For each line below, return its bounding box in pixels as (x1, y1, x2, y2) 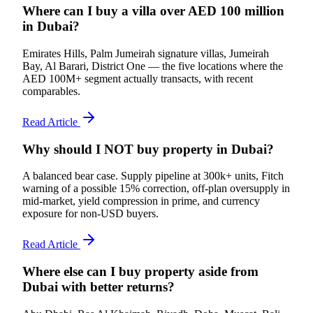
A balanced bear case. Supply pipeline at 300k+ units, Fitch (22, 170, 284, 182)
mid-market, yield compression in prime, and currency (22, 195, 260, 208)
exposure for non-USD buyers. (22, 208, 159, 220)
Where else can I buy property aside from (22, 264, 259, 279)
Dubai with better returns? (22, 279, 175, 295)
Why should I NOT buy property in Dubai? (22, 141, 274, 156)
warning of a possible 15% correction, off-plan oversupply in (22, 182, 290, 195)
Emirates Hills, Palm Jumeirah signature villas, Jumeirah (22, 48, 269, 59)
